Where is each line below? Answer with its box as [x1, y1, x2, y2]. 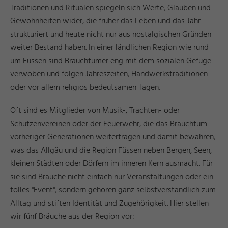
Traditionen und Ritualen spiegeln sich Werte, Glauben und [10, 1, 211, 15]
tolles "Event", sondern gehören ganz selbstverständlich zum [10, 183, 216, 197]
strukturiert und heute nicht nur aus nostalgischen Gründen [10, 27, 211, 41]
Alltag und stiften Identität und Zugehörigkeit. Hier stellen [10, 196, 209, 210]
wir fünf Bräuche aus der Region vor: [10, 210, 134, 223]
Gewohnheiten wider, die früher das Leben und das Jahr [10, 14, 201, 28]
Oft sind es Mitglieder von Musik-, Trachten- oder [10, 104, 180, 118]
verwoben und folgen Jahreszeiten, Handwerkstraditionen [10, 67, 208, 81]
